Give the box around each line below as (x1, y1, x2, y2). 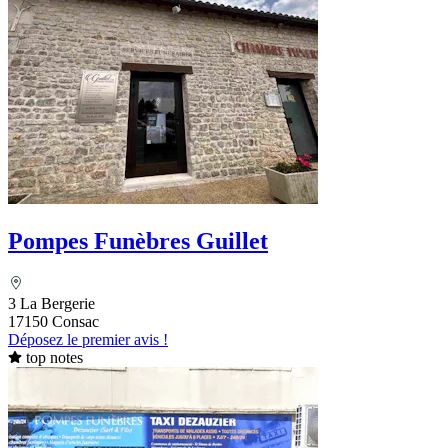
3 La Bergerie (8, 294, 95, 312)
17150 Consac (8, 312, 99, 330)
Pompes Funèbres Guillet (8, 227, 268, 254)
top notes (25, 348, 83, 366)
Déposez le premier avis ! (8, 330, 168, 348)
